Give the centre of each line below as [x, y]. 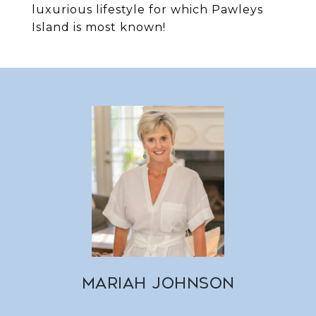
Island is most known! [99, 27]
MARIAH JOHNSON [158, 284]
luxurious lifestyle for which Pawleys [147, 10]
